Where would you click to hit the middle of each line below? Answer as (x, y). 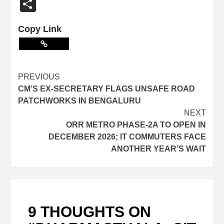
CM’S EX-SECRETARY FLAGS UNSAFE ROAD (106, 88)
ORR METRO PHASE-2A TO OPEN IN (136, 124)
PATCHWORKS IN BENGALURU (79, 100)
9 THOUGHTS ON (89, 211)
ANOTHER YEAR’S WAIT (158, 148)
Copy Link (40, 29)
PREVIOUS (39, 76)
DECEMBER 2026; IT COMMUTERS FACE (127, 136)
